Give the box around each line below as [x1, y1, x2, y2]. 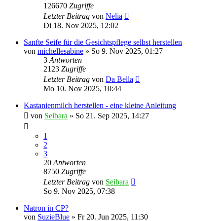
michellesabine [37, 46, 83, 55]
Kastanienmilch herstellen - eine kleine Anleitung [24, 101, 176, 110]
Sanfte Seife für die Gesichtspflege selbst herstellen [24, 37, 182, 46]
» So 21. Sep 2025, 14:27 [68, 111, 149, 120]
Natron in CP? [24, 203, 69, 212]
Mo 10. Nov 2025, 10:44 [43, 84, 121, 93]
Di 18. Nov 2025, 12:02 [43, 21, 118, 30]
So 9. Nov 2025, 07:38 [43, 186, 115, 195]
